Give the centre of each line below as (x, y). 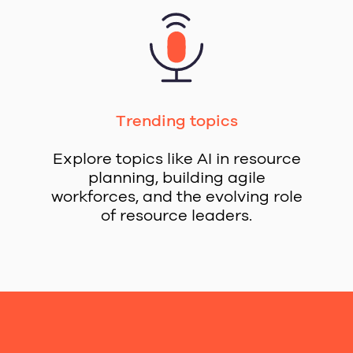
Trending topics (176, 121)
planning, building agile (176, 177)
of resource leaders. (176, 215)
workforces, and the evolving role (176, 196)
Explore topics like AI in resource (176, 158)
